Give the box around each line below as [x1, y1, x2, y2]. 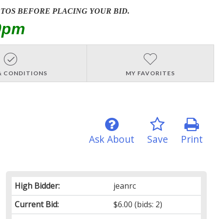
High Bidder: [14, 180, 60, 191]
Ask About [88, 132, 134, 146]
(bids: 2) [132, 198, 163, 210]
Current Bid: [14, 198, 59, 210]
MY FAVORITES [125, 69, 175, 77]
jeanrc [113, 180, 136, 191]
